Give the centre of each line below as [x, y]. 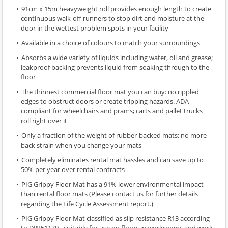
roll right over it [44, 121]
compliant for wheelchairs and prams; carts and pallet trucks [112, 111]
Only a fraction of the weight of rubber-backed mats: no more [114, 136]
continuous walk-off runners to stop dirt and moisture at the [112, 19]
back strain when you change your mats [81, 145]
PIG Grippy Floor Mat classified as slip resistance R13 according [116, 219]
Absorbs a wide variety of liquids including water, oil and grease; [117, 58]
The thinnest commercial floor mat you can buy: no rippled [110, 92]
